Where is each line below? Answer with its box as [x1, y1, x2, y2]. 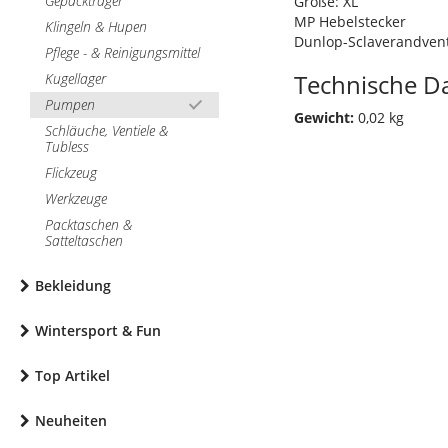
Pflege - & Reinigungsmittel [45, 42, 200, 62]
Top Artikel [35, 365, 110, 385]
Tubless [45, 136, 89, 156]
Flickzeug [45, 162, 97, 182]
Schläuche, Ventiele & [45, 120, 168, 140]
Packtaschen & [45, 214, 132, 234]
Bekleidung [35, 275, 111, 295]
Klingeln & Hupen [45, 16, 147, 36]
